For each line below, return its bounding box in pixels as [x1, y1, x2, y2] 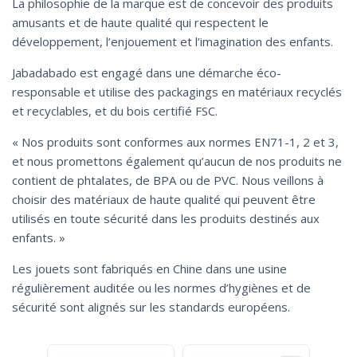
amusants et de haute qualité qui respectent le [12, 14, 269, 30]
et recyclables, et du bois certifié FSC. [12, 102, 218, 119]
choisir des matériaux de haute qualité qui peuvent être [12, 190, 316, 207]
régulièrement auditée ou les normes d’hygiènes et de [12, 279, 311, 296]
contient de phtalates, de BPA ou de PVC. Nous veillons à [12, 171, 324, 188]
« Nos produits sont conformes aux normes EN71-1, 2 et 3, [12, 133, 339, 150]
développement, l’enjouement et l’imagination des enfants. [12, 33, 333, 49]
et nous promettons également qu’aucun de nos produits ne [12, 152, 342, 169]
